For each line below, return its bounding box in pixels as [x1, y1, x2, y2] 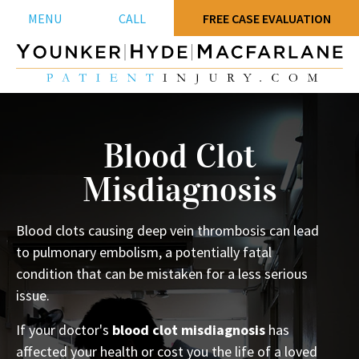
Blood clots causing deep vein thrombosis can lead [16, 221, 319, 240]
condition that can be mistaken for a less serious [16, 264, 308, 284]
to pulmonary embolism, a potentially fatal [16, 243, 272, 262]
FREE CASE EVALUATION [202, 10, 331, 26]
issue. [16, 286, 50, 305]
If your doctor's [16, 321, 112, 340]
